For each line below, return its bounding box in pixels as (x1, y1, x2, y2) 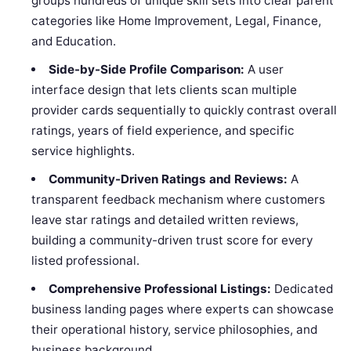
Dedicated (270, 281, 333, 297)
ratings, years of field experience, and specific (31, 123, 295, 139)
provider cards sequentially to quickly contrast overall (31, 103, 338, 118)
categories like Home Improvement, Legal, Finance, (31, 13, 322, 29)
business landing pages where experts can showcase (31, 302, 335, 317)
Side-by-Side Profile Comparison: (48, 62, 244, 78)
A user (244, 62, 284, 78)
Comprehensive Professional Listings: (48, 281, 271, 297)
